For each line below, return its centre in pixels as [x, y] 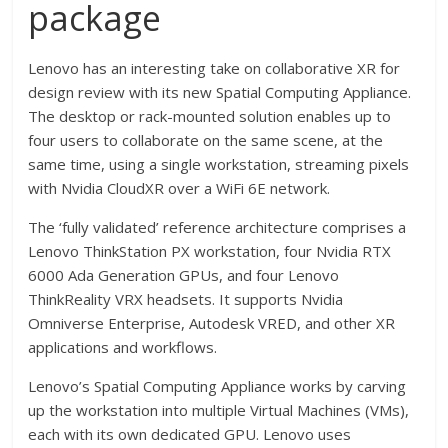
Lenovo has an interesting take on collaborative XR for [214, 67]
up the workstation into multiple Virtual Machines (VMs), [219, 409]
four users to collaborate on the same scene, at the [206, 139]
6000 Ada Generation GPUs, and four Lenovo [184, 274]
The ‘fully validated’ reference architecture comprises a [217, 226]
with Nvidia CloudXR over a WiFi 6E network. [179, 187]
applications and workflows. [123, 346]
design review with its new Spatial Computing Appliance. [220, 91]
